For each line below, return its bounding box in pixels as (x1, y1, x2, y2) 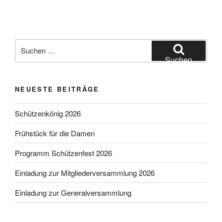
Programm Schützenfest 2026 (15, 147, 112, 158)
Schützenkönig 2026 (15, 108, 81, 118)
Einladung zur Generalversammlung (15, 187, 131, 198)
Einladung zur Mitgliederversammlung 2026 (15, 167, 155, 178)
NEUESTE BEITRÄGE (15, 84, 100, 94)
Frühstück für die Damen (15, 127, 95, 138)
